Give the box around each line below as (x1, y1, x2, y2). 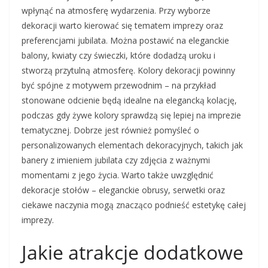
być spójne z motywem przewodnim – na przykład (22, 80, 216, 92)
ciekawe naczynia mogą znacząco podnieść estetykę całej (22, 199, 246, 211)
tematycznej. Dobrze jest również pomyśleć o (22, 124, 199, 136)
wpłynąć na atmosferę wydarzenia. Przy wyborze (22, 5, 211, 17)
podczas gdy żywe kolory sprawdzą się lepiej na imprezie (22, 109, 241, 121)
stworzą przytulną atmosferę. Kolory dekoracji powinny (22, 65, 235, 77)
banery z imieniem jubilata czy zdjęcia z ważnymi (22, 154, 210, 166)
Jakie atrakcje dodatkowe (22, 239, 243, 266)
